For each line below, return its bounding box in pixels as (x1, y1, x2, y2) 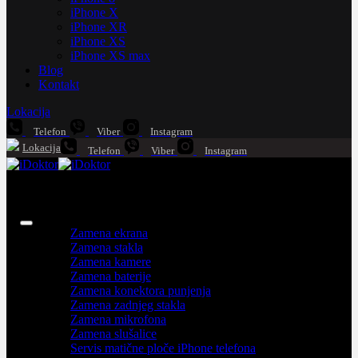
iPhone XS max (70, 49, 150, 62)
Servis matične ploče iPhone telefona (70, 341, 256, 355)
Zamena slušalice (70, 327, 157, 340)
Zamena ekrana (70, 226, 148, 240)
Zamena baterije (70, 269, 151, 283)
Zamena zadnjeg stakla (70, 298, 185, 312)
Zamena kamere (70, 255, 151, 268)
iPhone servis (6, 185, 74, 198)
